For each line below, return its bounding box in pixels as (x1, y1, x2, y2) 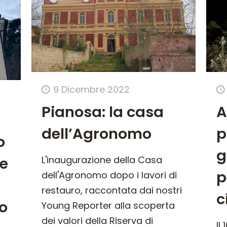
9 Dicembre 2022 (53, 83, 130, 96)
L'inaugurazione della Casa (41, 154, 162, 167)
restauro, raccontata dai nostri (41, 184, 182, 197)
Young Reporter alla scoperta (41, 199, 175, 212)
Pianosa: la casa (41, 102, 164, 123)
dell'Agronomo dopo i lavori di (41, 169, 177, 182)
